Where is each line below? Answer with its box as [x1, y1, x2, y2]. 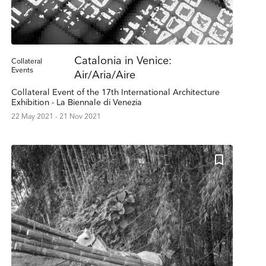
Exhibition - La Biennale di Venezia [11, 97, 142, 108]
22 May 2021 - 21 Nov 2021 [11, 112, 101, 122]
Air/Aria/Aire [74, 69, 135, 82]
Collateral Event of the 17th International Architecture [11, 87, 220, 98]
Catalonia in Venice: [74, 55, 172, 68]
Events [11, 66, 33, 75]
